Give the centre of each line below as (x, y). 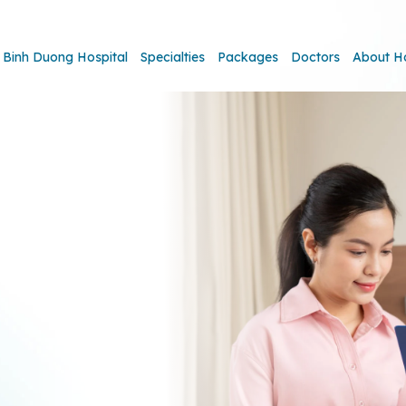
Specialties (173, 57)
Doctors (315, 57)
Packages (248, 57)
